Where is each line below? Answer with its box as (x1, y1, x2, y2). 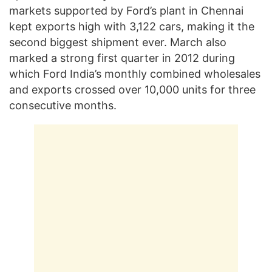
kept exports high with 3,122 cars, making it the (9, 20, 254, 33)
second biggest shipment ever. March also (9, 36, 226, 49)
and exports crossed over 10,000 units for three (9, 83, 256, 97)
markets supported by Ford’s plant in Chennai (9, 4, 243, 18)
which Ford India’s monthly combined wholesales (9, 67, 260, 81)
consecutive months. (9, 99, 117, 112)
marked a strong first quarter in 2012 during (9, 52, 235, 65)
